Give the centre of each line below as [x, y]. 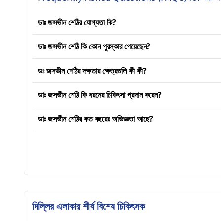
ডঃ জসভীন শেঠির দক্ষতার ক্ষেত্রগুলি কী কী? [92, 71]
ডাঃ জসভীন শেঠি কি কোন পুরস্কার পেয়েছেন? [94, 46]
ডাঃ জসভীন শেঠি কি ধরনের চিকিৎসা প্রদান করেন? [100, 95]
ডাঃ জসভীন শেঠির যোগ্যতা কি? [77, 22]
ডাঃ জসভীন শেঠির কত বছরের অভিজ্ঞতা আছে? [96, 119]
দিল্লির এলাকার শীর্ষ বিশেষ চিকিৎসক [88, 206]
